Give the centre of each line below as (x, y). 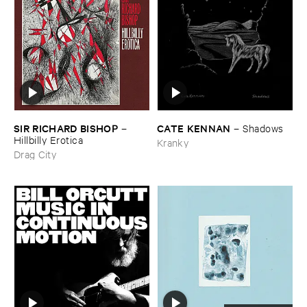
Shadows (263, 127)
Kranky (173, 142)
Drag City (35, 153)
